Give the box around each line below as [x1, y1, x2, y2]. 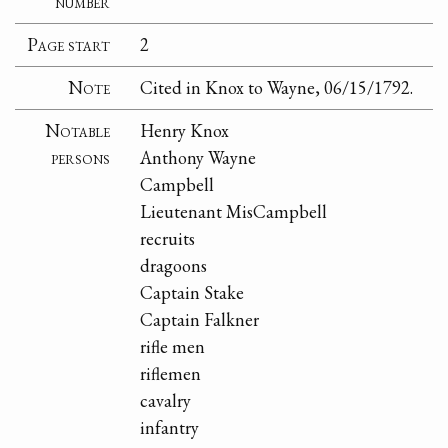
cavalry [140, 389, 192, 413]
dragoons [140, 254, 208, 278]
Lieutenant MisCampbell [140, 200, 328, 224]
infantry [140, 416, 200, 440]
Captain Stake [140, 281, 245, 305]
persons [51, 146, 111, 170]
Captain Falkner [140, 308, 260, 332]
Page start [27, 33, 111, 57]
